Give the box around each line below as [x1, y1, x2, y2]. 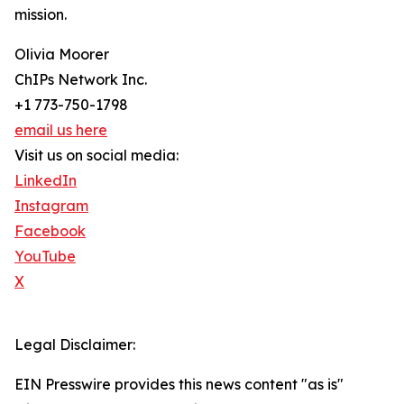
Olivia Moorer [14, 45, 109, 64]
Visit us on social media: [14, 146, 179, 165]
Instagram [14, 197, 88, 216]
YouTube [14, 247, 76, 266]
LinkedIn [14, 171, 77, 190]
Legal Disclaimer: [14, 335, 135, 354]
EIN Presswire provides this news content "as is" [14, 375, 344, 394]
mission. [14, 5, 67, 24]
